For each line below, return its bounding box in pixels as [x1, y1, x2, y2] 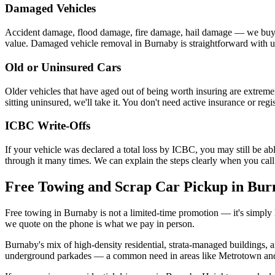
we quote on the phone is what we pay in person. [5, 218, 195, 229]
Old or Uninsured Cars [5, 60, 121, 74]
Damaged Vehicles [5, 2, 96, 15]
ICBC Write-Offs [5, 119, 90, 133]
